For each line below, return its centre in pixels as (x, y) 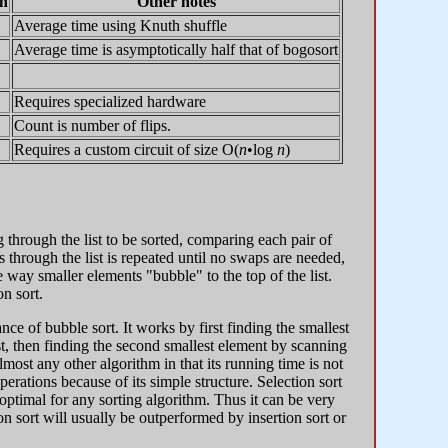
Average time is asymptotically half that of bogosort (176, 50)
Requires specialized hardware (110, 102)
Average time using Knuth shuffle (120, 26)
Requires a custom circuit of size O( (126, 150)
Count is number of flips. (92, 126)
